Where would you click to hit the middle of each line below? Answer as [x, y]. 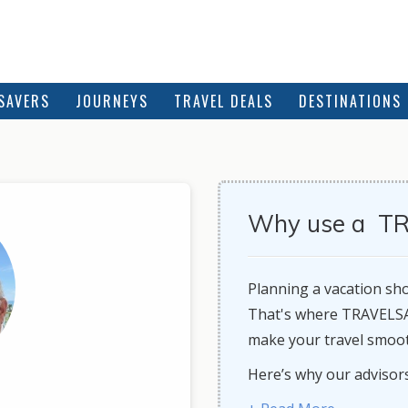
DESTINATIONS [350, 101]
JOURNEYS [112, 101]
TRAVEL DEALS [224, 101]
